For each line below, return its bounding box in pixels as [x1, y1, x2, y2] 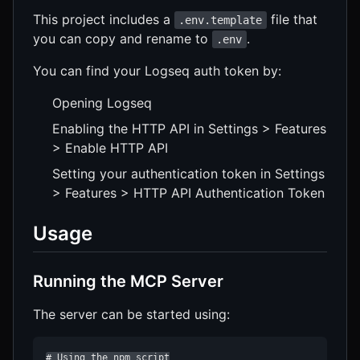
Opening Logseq [52, 95, 152, 112]
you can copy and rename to [33, 31, 212, 47]
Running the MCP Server [33, 272, 223, 292]
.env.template [178, 14, 263, 27]
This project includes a [33, 11, 174, 28]
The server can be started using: [33, 306, 230, 323]
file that [266, 11, 317, 28]
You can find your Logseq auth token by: [33, 63, 281, 80]
